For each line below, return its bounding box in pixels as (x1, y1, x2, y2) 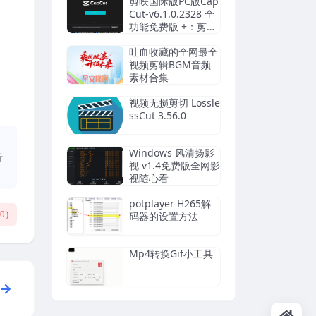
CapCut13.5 (129, 32, 183, 46)
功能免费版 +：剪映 (129, 19, 217, 33)
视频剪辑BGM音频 (129, 57, 211, 71)
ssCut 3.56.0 (129, 108, 186, 122)
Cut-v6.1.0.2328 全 (129, 6, 214, 20)
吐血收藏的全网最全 (129, 44, 218, 59)
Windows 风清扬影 (129, 145, 214, 159)
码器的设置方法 (129, 209, 198, 223)
